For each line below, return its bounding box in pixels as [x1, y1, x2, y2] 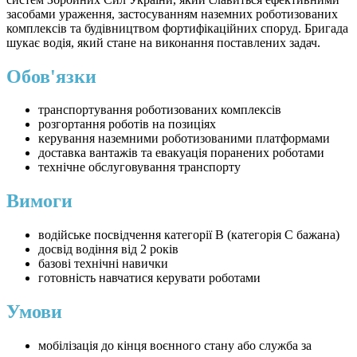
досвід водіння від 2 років [38, 242, 178, 257]
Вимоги [6, 190, 73, 212]
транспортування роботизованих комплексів [38, 103, 281, 117]
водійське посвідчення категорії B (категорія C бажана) [38, 228, 339, 242]
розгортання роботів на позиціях [38, 117, 216, 131]
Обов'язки [6, 65, 96, 87]
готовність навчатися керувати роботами [38, 271, 261, 285]
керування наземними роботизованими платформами [38, 131, 330, 146]
